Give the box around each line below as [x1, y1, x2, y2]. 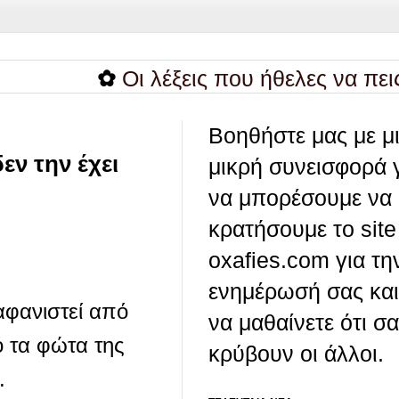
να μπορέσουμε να [208, 185, 392, 211]
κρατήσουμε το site [208, 216, 396, 242]
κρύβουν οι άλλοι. [208, 341, 384, 367]
